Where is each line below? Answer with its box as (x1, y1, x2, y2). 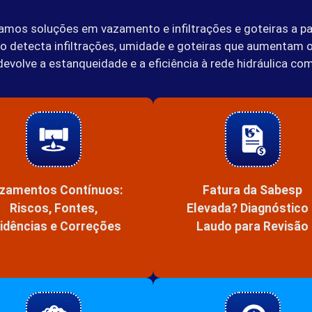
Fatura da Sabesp (203, 182, 303, 197)
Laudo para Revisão (196, 219, 309, 233)
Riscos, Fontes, (10, 201, 98, 215)
